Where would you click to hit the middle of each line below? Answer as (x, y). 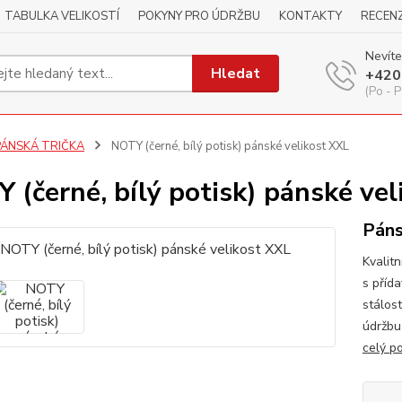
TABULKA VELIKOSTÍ (62, 16)
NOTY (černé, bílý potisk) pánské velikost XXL (228, 146)
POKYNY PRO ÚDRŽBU (199, 16)
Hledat (236, 73)
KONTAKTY (310, 16)
